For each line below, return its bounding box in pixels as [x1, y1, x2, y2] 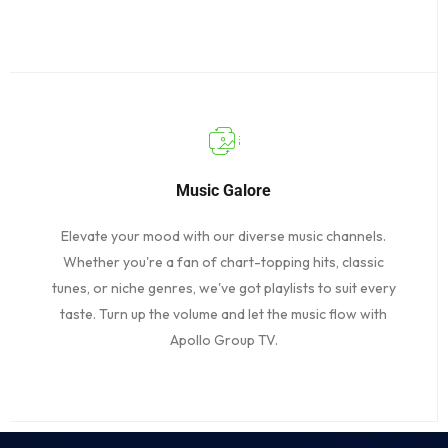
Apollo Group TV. [169, 331, 278, 350]
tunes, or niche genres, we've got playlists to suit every [51, 279, 396, 298]
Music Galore [176, 181, 271, 201]
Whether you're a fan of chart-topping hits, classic [63, 253, 384, 272]
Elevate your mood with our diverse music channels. [61, 227, 386, 246]
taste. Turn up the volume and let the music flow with [60, 305, 387, 324]
